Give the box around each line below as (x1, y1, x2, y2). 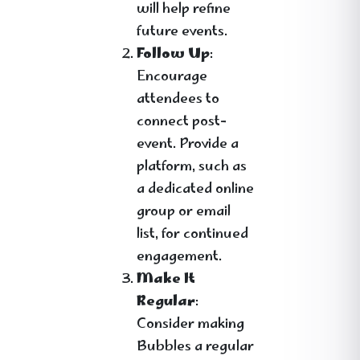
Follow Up (137, 43, 210, 67)
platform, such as (137, 155, 247, 179)
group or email (137, 200, 231, 224)
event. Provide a (137, 133, 239, 157)
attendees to (137, 88, 219, 112)
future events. (137, 20, 227, 44)
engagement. (137, 245, 222, 269)
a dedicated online (137, 178, 254, 202)
